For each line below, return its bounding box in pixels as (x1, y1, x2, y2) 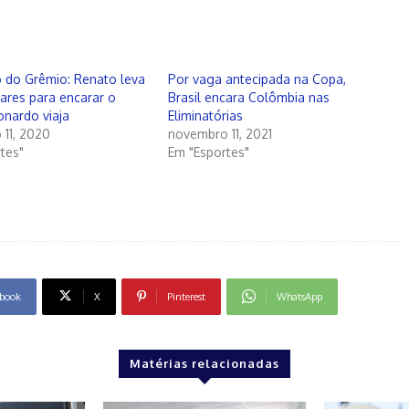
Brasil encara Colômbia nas (167, 89, 330, 105)
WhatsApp (276, 289, 322, 303)
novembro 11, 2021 (167, 125, 272, 142)
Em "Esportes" (167, 143, 249, 160)
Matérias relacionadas (130, 355, 279, 371)
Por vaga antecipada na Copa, (167, 70, 346, 87)
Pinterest (166, 289, 205, 303)
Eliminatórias (167, 107, 243, 123)
